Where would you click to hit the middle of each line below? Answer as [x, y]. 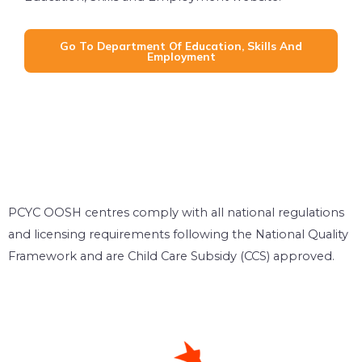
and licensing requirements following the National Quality [178, 235]
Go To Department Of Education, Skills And [181, 46]
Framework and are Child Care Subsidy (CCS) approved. [171, 257]
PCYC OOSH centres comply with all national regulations [176, 213]
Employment [181, 57]
